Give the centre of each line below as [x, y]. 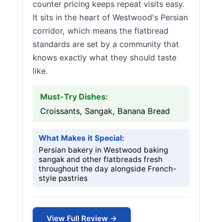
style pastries [63, 178]
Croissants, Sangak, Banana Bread [105, 111]
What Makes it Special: [82, 138]
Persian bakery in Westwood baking [103, 150]
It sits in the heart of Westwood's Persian [110, 17]
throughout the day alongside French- [108, 169]
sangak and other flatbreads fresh [101, 159]
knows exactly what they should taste [105, 57]
